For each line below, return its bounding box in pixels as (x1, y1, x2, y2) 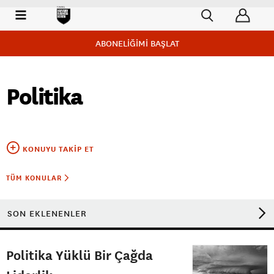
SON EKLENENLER (7, 208, 87, 219)
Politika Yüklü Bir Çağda (6, 246, 153, 263)
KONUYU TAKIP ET (23, 144, 94, 154)
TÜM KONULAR (6, 173, 64, 183)
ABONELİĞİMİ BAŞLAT (95, 38, 179, 49)
